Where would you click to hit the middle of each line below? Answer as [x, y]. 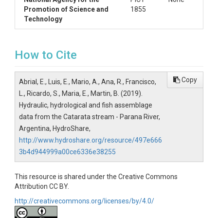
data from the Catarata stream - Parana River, [90, 117]
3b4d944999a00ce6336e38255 [67, 152]
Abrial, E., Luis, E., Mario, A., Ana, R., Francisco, [88, 82]
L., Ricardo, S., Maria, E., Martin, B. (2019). [81, 93]
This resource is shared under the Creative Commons [96, 177]
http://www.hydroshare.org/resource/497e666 [91, 140]
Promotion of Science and [66, 9]
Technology [43, 19]
